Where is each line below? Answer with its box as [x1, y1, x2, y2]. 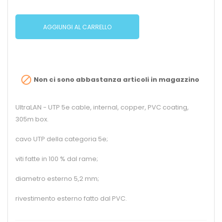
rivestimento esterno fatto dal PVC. [15, 194, 127, 204]
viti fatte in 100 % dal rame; [15, 154, 98, 164]
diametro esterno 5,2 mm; [15, 174, 99, 184]
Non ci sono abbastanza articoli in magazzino [32, 75, 199, 84]
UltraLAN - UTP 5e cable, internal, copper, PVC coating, [15, 103, 189, 112]
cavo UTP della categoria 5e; [15, 134, 108, 144]
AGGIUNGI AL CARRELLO [43, 22, 111, 31]
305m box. [15, 114, 49, 124]
